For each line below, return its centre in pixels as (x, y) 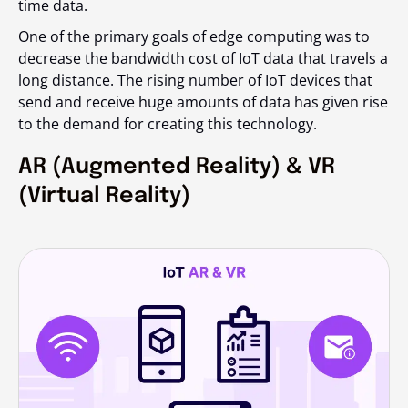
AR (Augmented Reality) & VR (177, 168)
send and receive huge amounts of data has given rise (203, 102)
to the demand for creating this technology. (168, 124)
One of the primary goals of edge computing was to (194, 37)
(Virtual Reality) (104, 197)
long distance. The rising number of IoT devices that (195, 81)
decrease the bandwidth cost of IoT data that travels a (203, 59)
